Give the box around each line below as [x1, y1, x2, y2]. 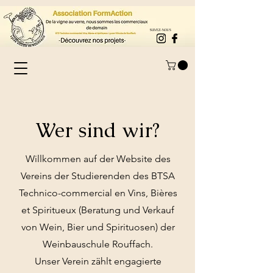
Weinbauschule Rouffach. [43, 238, 153, 250]
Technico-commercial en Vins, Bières [18, 187, 177, 199]
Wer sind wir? [35, 117, 160, 144]
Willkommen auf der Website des [25, 153, 171, 165]
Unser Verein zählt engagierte [34, 255, 161, 268]
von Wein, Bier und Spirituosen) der [21, 221, 175, 233]
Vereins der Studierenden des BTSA [21, 170, 175, 182]
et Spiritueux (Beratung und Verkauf [21, 204, 174, 216]
